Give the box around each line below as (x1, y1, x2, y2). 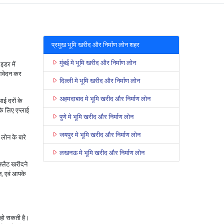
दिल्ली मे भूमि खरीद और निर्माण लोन (59, 75, 140, 85)
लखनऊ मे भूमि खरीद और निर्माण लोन (59, 147, 144, 157)
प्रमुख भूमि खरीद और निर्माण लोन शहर (51, 39, 139, 49)
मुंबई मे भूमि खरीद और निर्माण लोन (59, 57, 136, 67)
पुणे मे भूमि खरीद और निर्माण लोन (59, 111, 133, 121)
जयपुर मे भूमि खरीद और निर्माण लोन (59, 129, 140, 139)
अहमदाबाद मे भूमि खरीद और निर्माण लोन (59, 93, 150, 103)
